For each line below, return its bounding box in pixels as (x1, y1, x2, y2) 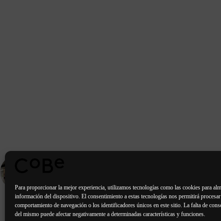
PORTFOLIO (47, 164, 82, 171)
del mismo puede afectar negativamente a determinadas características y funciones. (15, 211, 205, 218)
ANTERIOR (82, 164, 115, 171)
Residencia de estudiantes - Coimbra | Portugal (47, 174, 187, 182)
